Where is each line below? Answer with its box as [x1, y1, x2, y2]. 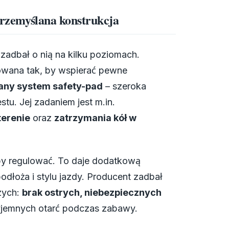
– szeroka [103, 80, 146, 91]
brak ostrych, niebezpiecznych [22, 187, 162, 198]
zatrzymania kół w [54, 112, 136, 123]
